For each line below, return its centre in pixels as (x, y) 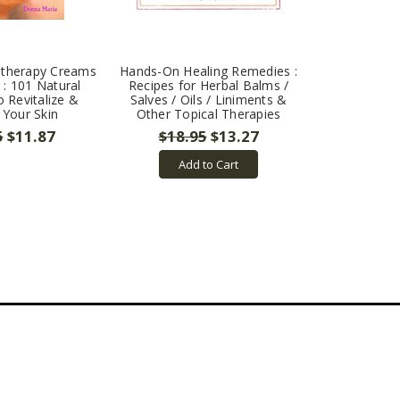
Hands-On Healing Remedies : (208, 71)
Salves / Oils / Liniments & (208, 100)
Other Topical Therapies (208, 114)
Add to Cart (208, 165)
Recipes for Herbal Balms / (208, 86)
